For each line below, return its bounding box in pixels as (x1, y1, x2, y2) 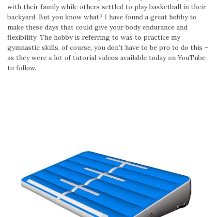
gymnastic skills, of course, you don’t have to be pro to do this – (7, 43, 208, 52)
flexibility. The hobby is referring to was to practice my (7, 32, 180, 42)
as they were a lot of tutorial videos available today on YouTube (7, 53, 205, 62)
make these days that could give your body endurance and (7, 22, 187, 31)
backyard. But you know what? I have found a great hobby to (7, 12, 197, 21)
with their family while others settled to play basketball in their (7, 2, 206, 11)
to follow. (7, 63, 36, 72)
